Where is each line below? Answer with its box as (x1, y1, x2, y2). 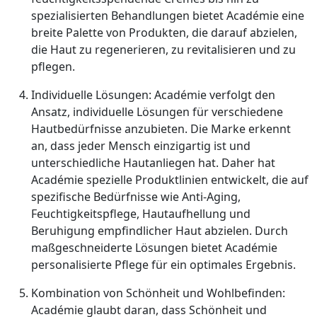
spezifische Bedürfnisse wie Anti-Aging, (31, 189, 241, 204)
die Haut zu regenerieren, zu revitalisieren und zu (31, 42, 296, 57)
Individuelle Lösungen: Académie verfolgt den (31, 87, 275, 103)
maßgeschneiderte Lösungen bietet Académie (31, 240, 277, 255)
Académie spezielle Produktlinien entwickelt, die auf (31, 172, 309, 188)
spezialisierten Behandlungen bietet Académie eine (31, 8, 304, 23)
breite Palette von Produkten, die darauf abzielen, (31, 25, 297, 40)
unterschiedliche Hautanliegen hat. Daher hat (31, 155, 275, 171)
